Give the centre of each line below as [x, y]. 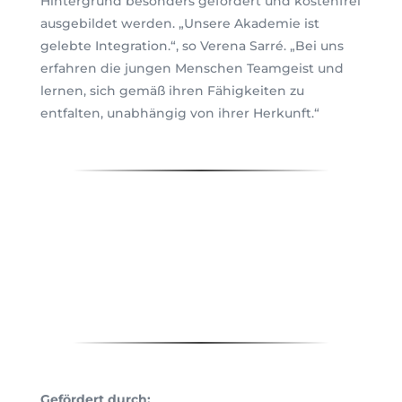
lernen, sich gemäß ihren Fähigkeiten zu [172, 90]
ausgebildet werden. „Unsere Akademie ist [179, 23]
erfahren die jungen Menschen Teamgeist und [192, 68]
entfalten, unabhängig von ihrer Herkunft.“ [179, 113]
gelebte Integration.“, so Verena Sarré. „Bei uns [192, 45]
